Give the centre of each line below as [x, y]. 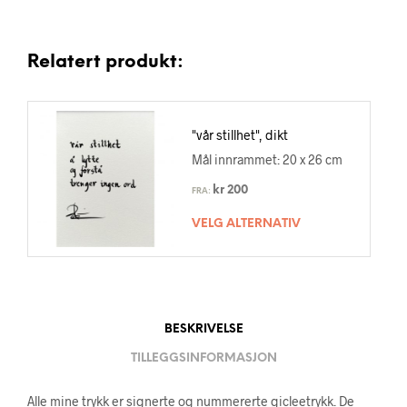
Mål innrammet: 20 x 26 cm [267, 160]
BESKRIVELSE [203, 330]
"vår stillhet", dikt [240, 135]
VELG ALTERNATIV [246, 224]
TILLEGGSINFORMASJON [203, 359]
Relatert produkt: [105, 62]
